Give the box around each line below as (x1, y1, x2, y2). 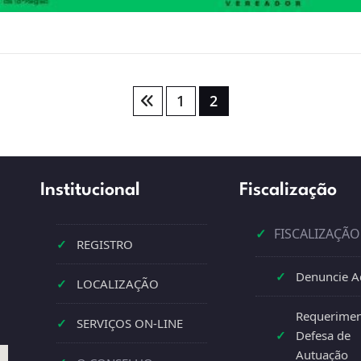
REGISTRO (77, 235, 134, 252)
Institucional (40, 180, 141, 199)
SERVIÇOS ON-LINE (77, 314, 184, 331)
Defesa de (295, 326, 351, 343)
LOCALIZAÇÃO (77, 275, 160, 292)
